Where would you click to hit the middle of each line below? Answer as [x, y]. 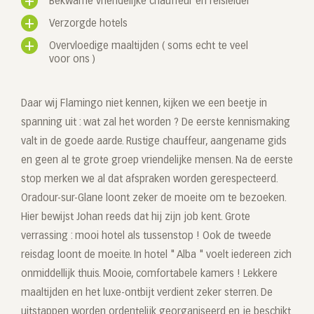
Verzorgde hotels [88, 24]
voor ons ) [72, 60]
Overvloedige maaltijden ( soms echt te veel [149, 47]
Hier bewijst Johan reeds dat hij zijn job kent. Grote [136, 218]
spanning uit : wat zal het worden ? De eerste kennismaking [156, 123]
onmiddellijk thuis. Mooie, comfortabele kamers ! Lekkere [149, 274]
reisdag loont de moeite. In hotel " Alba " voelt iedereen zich [156, 255]
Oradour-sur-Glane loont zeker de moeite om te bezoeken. [153, 199]
